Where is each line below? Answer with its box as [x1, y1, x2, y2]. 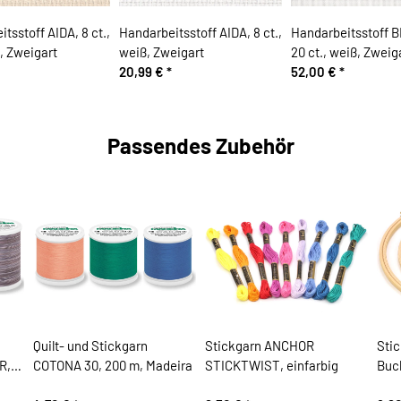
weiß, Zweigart [118, 44, 204, 61]
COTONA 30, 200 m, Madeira [32, 357, 192, 374]
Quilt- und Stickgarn [32, 337, 148, 354]
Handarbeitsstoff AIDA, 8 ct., [118, 24, 282, 41]
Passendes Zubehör [107, 132, 294, 158]
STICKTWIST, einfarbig [204, 357, 338, 374]
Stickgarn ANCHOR [204, 337, 314, 354]
